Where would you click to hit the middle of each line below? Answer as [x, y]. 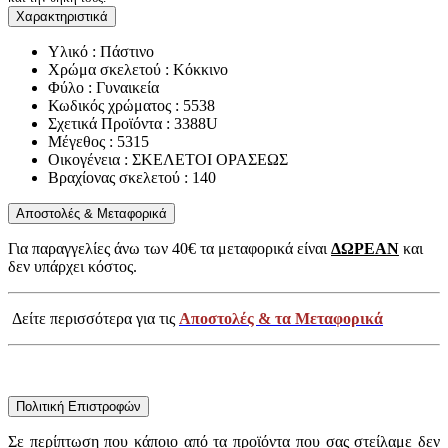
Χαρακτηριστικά [62, 17]
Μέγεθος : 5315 [98, 142]
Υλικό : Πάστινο [101, 52]
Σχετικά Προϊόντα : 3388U [133, 124]
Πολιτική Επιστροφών [78, 407]
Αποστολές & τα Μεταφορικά [281, 319]
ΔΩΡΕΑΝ [365, 249]
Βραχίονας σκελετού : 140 [132, 178]
